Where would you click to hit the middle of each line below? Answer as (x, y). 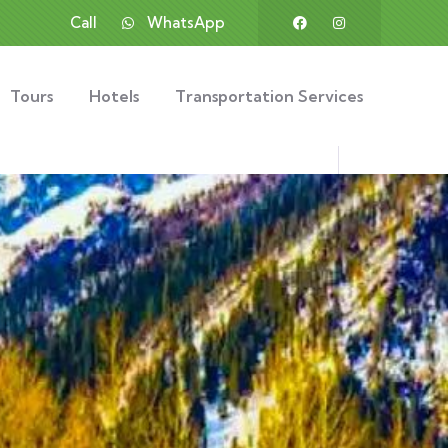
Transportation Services (269, 96)
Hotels (114, 96)
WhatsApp (186, 22)
